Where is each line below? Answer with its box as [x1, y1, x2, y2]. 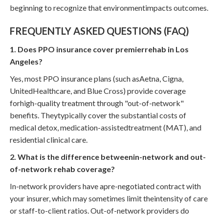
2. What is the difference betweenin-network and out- [10, 152, 206, 161]
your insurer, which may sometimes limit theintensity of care [10, 193, 208, 203]
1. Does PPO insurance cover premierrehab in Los [10, 44, 189, 54]
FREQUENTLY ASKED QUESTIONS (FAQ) [10, 24, 189, 37]
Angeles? [10, 56, 43, 66]
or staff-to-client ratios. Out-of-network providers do [10, 205, 189, 215]
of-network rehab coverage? [10, 164, 115, 174]
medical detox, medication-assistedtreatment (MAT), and [10, 122, 201, 132]
